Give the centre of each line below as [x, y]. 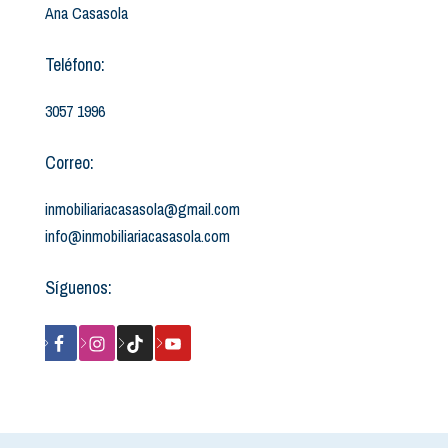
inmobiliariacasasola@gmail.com [142, 209]
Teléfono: [75, 64]
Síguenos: [78, 287]
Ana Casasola [86, 13]
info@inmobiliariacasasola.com [137, 236]
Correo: [69, 162]
